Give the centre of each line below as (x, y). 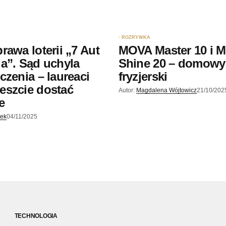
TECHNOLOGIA (36, 216)
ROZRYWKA (136, 37)
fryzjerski (143, 76)
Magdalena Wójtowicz (166, 90)
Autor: (126, 90)
